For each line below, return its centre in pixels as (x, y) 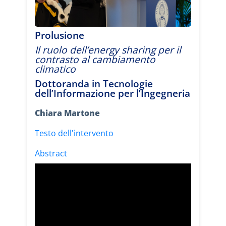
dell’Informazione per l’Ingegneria (112, 93)
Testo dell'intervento (74, 133)
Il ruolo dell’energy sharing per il (108, 49)
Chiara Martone (67, 113)
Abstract (51, 153)
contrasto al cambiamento (95, 59)
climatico (55, 69)
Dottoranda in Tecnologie (94, 83)
